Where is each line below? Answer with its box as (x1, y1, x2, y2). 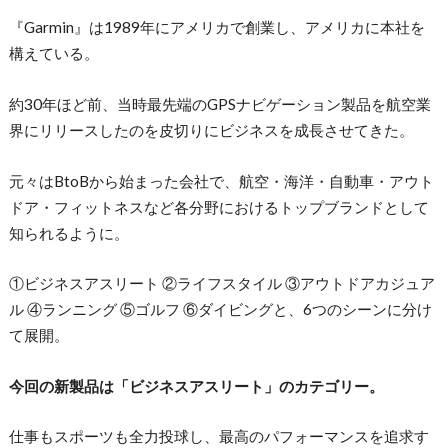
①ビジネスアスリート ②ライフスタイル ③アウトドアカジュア (8, 274, 435, 293)
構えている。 (8, 44, 99, 63)
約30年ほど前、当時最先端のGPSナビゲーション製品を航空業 (8, 95, 431, 113)
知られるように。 (8, 223, 129, 242)
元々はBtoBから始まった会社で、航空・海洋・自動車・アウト (8, 171, 434, 190)
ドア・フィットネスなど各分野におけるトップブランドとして (8, 197, 429, 216)
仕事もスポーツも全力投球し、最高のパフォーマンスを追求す (8, 427, 429, 446)
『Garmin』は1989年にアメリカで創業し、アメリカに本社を (8, 18, 425, 37)
